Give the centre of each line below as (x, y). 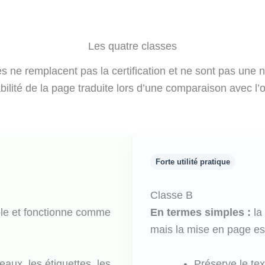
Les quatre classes (132, 46)
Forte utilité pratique (193, 162)
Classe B (172, 195)
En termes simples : (201, 213)
